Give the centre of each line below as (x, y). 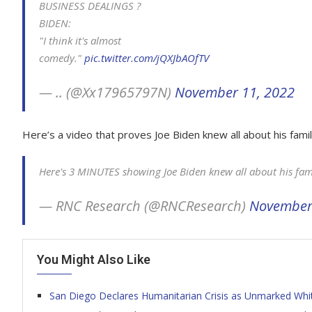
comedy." (62, 58)
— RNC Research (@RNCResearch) (144, 206)
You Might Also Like (94, 259)
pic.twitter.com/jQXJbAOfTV (147, 58)
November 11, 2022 (235, 92)
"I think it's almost (80, 40)
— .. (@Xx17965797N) (107, 92)
